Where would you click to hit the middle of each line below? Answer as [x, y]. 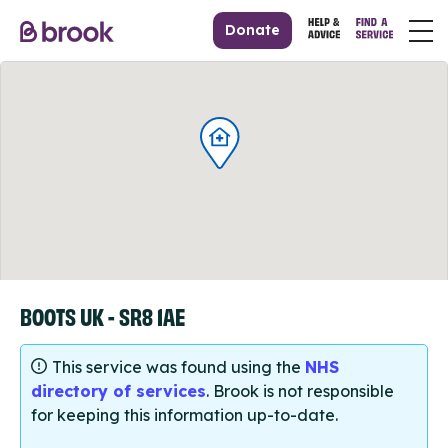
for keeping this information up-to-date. [184, 415]
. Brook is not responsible [300, 391]
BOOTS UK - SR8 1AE [102, 315]
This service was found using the [178, 367]
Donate [253, 30]
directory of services [118, 391]
